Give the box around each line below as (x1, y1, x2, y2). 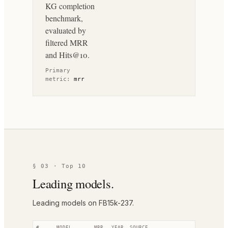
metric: (45, 76, 74, 82)
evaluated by (45, 25, 86, 36)
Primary (45, 67, 70, 74)
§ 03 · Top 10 (33, 163, 87, 169)
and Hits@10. (45, 49, 90, 60)
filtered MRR (45, 37, 88, 48)
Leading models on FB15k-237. (33, 198, 134, 207)
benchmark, (45, 13, 83, 23)
